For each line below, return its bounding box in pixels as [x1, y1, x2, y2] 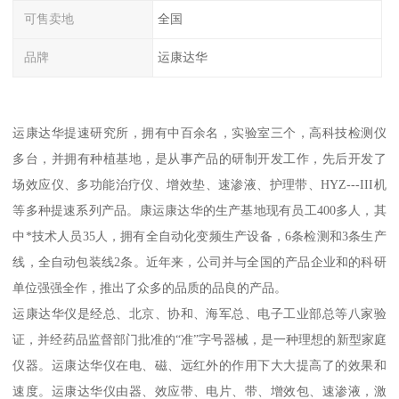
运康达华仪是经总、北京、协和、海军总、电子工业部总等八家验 [12, 305, 387, 321]
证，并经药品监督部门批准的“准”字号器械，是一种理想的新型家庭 [12, 331, 387, 346]
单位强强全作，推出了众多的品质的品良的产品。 [12, 280, 288, 295]
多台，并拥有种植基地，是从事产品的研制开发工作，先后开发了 [12, 151, 387, 166]
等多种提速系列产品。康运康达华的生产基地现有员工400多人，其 [12, 202, 387, 217]
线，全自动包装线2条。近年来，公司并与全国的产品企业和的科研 [12, 254, 387, 269]
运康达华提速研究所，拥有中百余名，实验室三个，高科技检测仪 [12, 125, 387, 140]
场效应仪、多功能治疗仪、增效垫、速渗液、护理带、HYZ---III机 [12, 176, 387, 191]
